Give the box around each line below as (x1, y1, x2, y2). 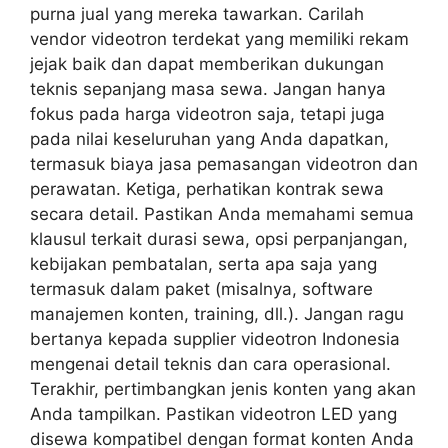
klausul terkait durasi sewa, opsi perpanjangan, (30, 229, 408, 249)
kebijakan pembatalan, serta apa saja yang (30, 254, 377, 274)
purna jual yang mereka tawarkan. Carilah (30, 4, 364, 24)
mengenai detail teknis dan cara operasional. (30, 354, 391, 374)
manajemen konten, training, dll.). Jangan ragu (30, 304, 404, 324)
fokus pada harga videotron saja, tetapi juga (30, 104, 385, 124)
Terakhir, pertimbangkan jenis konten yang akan (30, 379, 416, 399)
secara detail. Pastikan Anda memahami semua (30, 204, 414, 224)
